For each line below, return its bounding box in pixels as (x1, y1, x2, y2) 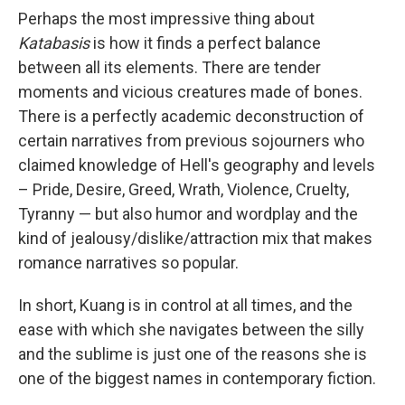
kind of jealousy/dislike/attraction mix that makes (18, 229, 372, 248)
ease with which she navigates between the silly (18, 320, 364, 339)
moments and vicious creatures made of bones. (18, 82, 363, 101)
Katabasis (18, 33, 89, 52)
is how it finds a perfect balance (89, 33, 321, 52)
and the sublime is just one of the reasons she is (18, 344, 367, 363)
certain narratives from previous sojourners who (18, 131, 364, 150)
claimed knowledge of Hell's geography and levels (18, 155, 375, 174)
